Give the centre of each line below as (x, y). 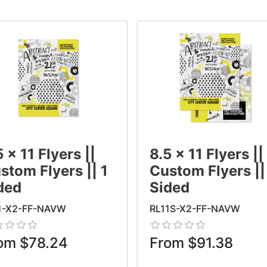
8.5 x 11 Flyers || (206, 154)
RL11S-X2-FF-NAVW (195, 208)
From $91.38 (191, 243)
